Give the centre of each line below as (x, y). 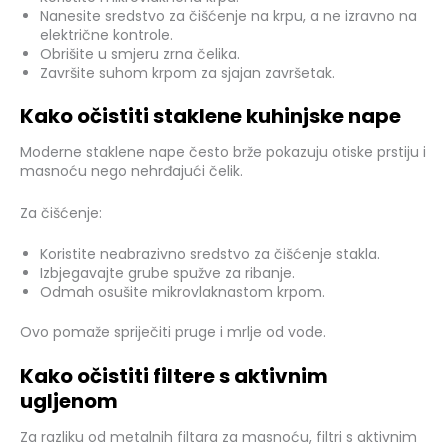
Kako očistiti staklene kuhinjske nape (210, 116)
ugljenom (69, 401)
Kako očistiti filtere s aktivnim (174, 376)
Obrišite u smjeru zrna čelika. (140, 54)
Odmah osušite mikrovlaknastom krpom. (182, 291)
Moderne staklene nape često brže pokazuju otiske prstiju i (223, 152)
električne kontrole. (106, 35)
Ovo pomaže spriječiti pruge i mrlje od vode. (173, 331)
